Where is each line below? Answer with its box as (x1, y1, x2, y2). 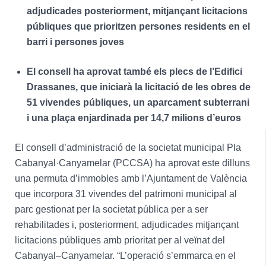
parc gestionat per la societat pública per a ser (14, 204, 208, 214)
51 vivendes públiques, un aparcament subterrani (26, 97, 249, 107)
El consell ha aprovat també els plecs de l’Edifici (26, 66, 242, 77)
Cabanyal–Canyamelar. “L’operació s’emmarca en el (14, 250, 236, 261)
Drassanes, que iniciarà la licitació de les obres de (26, 81, 251, 92)
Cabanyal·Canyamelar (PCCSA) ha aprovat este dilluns (14, 157, 250, 168)
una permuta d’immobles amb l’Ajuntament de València (14, 173, 247, 183)
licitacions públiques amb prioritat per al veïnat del (14, 235, 225, 245)
